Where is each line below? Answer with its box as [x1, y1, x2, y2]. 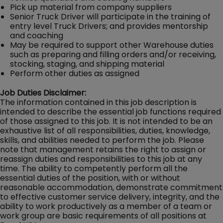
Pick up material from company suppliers [10, 1, 172, 13]
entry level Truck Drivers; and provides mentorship [10, 20, 208, 32]
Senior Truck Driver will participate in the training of [10, 10, 211, 22]
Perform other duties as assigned [10, 67, 139, 79]
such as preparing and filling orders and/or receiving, [10, 48, 216, 60]
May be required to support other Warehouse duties [10, 39, 214, 51]
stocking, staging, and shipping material [10, 58, 164, 70]
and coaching [10, 29, 63, 41]
